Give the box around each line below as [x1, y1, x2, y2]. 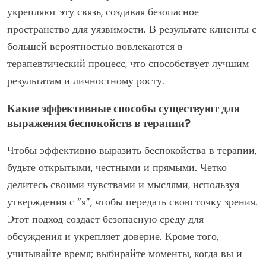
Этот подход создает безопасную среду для [7, 211, 204, 226]
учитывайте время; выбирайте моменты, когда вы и [7, 246, 242, 261]
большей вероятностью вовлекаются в [7, 39, 183, 53]
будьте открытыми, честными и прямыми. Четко [7, 160, 227, 175]
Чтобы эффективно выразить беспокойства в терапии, [7, 142, 256, 157]
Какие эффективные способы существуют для [7, 100, 240, 116]
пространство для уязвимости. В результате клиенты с [7, 21, 256, 36]
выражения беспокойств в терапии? [7, 115, 191, 131]
